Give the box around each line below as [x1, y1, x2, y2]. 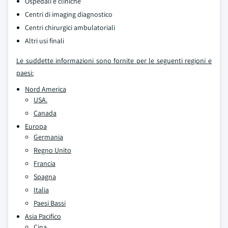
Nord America [25, 84, 66, 94]
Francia [34, 159, 55, 168]
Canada [34, 108, 56, 118]
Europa [25, 122, 47, 131]
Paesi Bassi [34, 198, 66, 208]
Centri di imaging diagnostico [25, 10, 112, 19]
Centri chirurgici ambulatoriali [25, 23, 115, 32]
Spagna [34, 172, 56, 181]
